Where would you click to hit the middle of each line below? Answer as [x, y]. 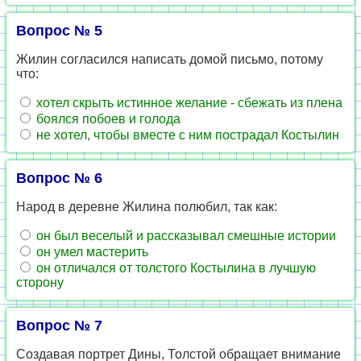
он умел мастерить [91, 252]
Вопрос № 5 [59, 31]
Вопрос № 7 [59, 326]
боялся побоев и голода [107, 119]
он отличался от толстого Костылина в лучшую [174, 268]
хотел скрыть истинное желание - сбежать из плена [188, 103]
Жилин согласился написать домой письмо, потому [170, 59]
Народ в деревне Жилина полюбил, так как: [147, 207]
